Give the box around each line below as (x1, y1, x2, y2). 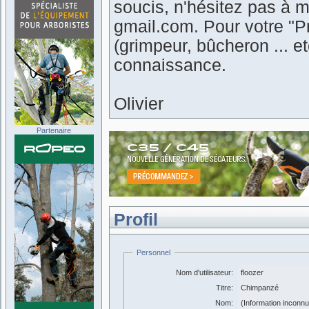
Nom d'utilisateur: (176, 268, 233, 277)
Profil (114, 210, 158, 229)
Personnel (137, 248, 170, 257)
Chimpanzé (241, 283, 279, 292)
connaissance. (114, 56, 226, 74)
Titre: (216, 283, 233, 292)
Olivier (114, 94, 163, 113)
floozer (241, 268, 263, 277)
